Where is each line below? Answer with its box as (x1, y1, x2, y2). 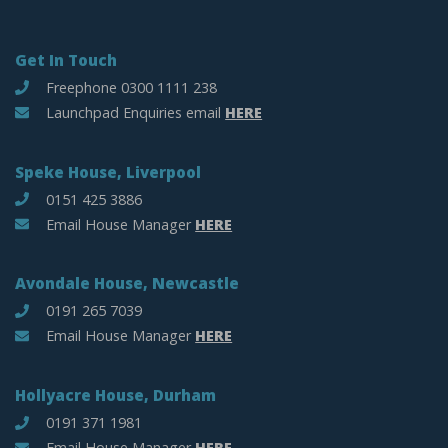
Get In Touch (15, 49, 117, 70)
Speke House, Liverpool (15, 161, 201, 182)
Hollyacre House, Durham (15, 385, 216, 406)
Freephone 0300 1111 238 (42, 77, 218, 97)
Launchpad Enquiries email (42, 102, 226, 122)
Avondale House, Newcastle (15, 273, 239, 294)
